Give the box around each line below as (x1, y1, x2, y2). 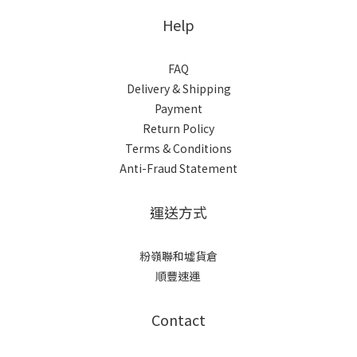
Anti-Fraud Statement (120, 160, 237, 176)
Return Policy (143, 120, 214, 136)
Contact (151, 309, 206, 330)
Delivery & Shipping (126, 80, 231, 96)
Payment (155, 100, 202, 116)
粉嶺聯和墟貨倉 (139, 248, 218, 264)
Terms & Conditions (125, 140, 232, 156)
